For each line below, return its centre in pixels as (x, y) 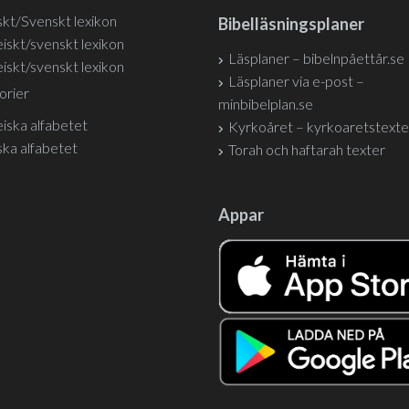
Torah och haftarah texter (307, 149)
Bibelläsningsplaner (291, 24)
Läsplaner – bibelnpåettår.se (316, 58)
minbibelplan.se (266, 104)
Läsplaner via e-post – (296, 81)
